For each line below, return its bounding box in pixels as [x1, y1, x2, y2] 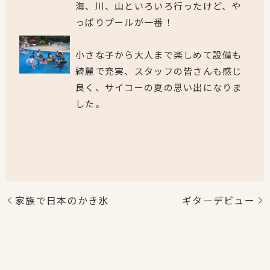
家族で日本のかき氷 [15, 193, 109, 208]
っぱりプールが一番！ [75, 16, 174, 29]
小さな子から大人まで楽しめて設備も [75, 48, 242, 61]
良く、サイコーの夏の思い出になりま [75, 81, 242, 94]
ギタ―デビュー [182, 193, 255, 208]
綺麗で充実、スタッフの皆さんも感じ [75, 64, 242, 78]
